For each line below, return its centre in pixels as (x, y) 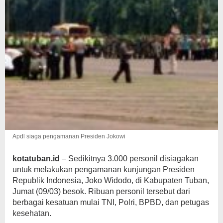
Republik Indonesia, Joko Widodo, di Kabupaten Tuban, (111, 180)
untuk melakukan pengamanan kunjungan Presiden (104, 169)
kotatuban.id (36, 159)
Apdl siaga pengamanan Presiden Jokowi (69, 136)
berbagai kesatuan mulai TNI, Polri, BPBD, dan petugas (111, 202)
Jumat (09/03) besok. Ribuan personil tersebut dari (101, 191)
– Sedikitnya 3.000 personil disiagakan (129, 159)
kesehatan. (32, 213)
